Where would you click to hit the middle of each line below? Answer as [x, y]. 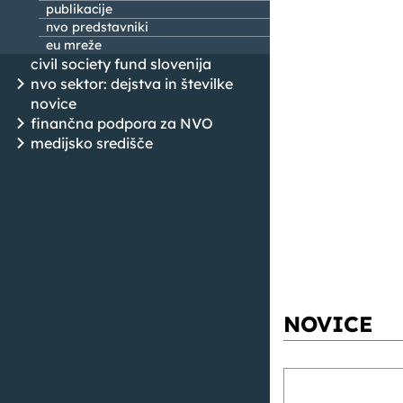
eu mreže [74, 45]
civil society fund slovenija [121, 64]
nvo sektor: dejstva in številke [132, 84]
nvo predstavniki [97, 27]
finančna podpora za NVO [122, 124]
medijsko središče [92, 143]
